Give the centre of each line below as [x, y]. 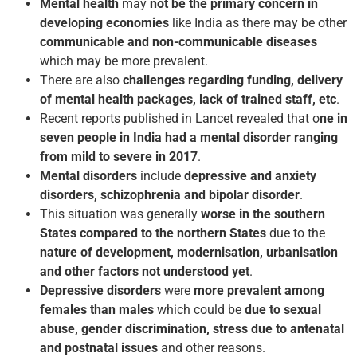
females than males [97, 309]
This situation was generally [120, 214]
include [161, 175]
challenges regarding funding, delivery [233, 80]
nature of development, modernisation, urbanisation [189, 252]
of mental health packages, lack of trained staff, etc [188, 99]
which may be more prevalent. [124, 61]
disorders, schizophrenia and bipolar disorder [170, 194]
